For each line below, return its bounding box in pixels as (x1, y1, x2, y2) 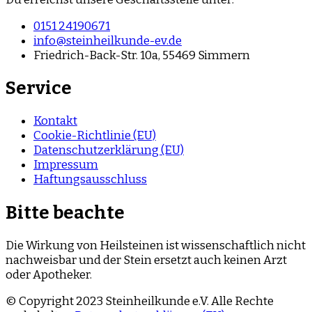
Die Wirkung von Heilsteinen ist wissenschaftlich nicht (6, 237, 306, 253)
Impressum (33, 157, 98, 173)
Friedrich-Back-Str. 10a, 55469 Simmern (33, 48, 250, 63)
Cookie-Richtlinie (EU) (33, 128, 156, 143)
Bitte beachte (6, 201, 125, 224)
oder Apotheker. (6, 267, 92, 282)
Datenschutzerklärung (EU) (33, 143, 184, 158)
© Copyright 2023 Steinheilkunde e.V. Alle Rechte (6, 293, 274, 309)
